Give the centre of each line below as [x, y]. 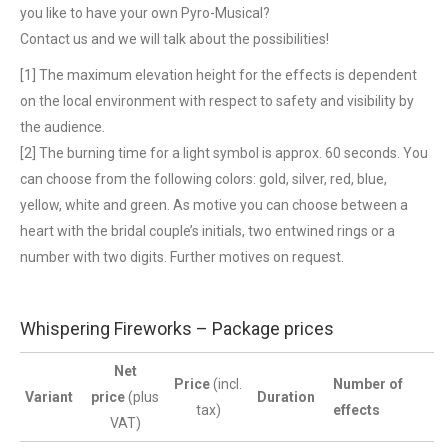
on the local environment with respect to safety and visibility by [217, 101]
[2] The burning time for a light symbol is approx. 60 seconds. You [224, 153]
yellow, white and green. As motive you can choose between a [214, 205]
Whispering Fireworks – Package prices [177, 328]
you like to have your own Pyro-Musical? [145, 13]
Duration [287, 397]
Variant [50, 397]
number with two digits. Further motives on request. [182, 257]
